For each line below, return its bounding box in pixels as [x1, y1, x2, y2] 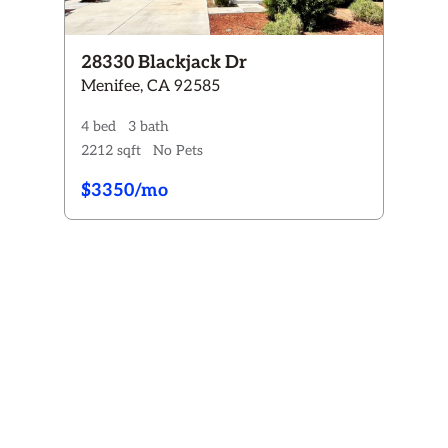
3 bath [127, 118, 169, 135]
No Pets [152, 142, 203, 159]
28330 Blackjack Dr [80, 52, 247, 73]
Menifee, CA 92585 [80, 77, 220, 96]
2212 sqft [80, 142, 141, 159]
